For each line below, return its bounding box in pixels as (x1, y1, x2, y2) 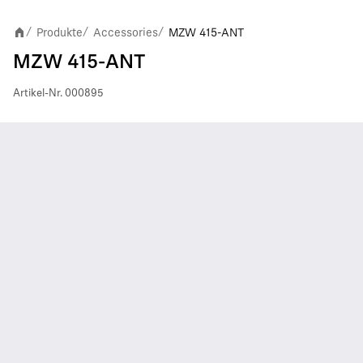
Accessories (93, 26, 158, 39)
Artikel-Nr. (13, 88, 62, 99)
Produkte (36, 26, 83, 39)
